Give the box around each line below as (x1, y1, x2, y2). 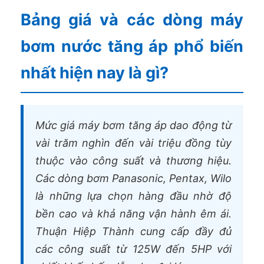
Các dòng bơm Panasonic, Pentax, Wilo (35, 171, 232, 184)
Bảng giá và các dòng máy (21, 9, 243, 29)
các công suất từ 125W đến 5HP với (35, 242, 232, 255)
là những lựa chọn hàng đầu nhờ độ (35, 189, 232, 202)
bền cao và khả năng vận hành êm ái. (35, 207, 232, 220)
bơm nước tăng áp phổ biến (21, 36, 243, 56)
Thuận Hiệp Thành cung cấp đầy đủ (35, 225, 232, 237)
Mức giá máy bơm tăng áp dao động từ (35, 118, 232, 131)
